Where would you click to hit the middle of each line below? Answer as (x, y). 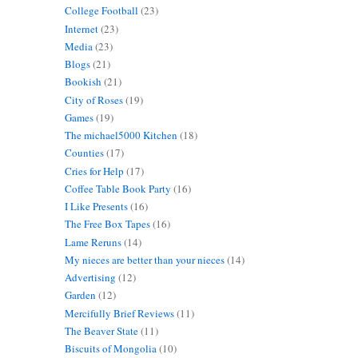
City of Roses (93, 99)
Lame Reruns (93, 242)
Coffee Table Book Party (117, 188)
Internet (81, 28)
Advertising (90, 278)
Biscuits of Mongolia (110, 349)
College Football (101, 11)
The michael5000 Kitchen (121, 135)
